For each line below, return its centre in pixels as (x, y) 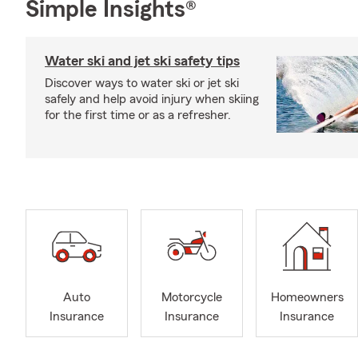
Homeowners (307, 298)
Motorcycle (192, 298)
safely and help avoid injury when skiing (152, 99)
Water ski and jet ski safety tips (142, 61)
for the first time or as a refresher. (138, 115)
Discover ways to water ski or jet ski (142, 83)
